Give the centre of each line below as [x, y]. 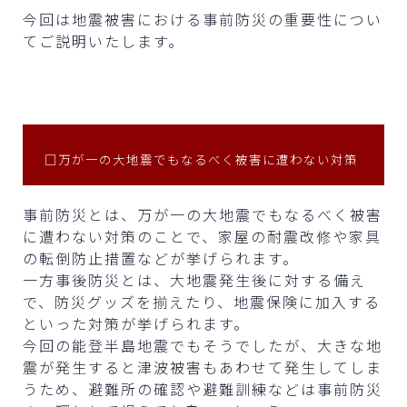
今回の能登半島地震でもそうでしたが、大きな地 [203, 345]
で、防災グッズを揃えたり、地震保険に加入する [202, 301]
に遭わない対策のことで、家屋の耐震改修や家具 [202, 236]
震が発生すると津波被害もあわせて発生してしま [203, 367]
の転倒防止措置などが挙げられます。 [161, 258]
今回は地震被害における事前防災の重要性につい [203, 19]
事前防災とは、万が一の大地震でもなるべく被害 [203, 214]
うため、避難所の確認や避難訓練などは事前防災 [203, 388]
